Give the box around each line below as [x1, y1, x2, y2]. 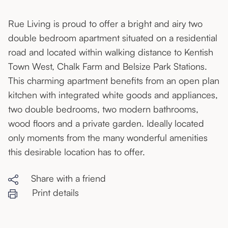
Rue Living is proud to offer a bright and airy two [8, 18, 203, 30]
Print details [30, 187, 79, 198]
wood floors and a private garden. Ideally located [8, 118, 204, 129]
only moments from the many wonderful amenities [8, 132, 208, 144]
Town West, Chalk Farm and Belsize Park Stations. [8, 61, 207, 72]
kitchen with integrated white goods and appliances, [8, 89, 218, 101]
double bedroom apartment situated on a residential [8, 32, 217, 44]
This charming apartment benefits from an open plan [8, 75, 219, 87]
